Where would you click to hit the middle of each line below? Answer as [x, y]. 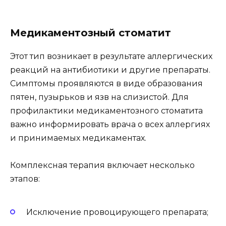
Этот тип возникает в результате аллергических [111, 56]
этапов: [25, 179]
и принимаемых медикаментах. [78, 138]
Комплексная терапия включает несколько [102, 165]
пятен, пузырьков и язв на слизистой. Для [99, 97]
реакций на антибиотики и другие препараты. [110, 70]
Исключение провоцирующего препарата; [117, 212]
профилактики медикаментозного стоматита [106, 111]
